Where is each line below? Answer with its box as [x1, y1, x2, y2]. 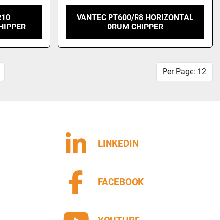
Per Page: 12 [163, 67, 206, 76]
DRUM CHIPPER [107, 22, 164, 31]
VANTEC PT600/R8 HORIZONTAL [77, 13, 194, 22]
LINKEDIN [98, 138, 138, 149]
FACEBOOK [98, 176, 144, 188]
